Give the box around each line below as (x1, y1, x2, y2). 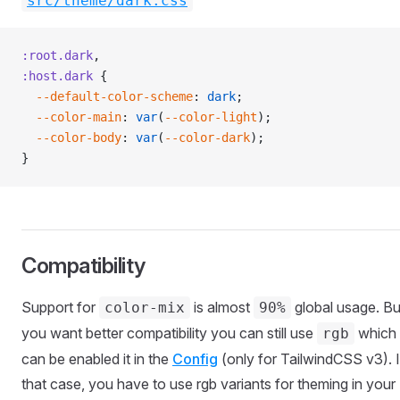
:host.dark (21, 68, 93, 83)
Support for (21, 297, 99, 316)
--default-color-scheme (21, 88, 193, 104)
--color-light (164, 109, 257, 124)
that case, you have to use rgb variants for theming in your (21, 374, 396, 393)
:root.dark (21, 47, 93, 62)
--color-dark (164, 129, 250, 145)
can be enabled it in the (21, 349, 172, 368)
